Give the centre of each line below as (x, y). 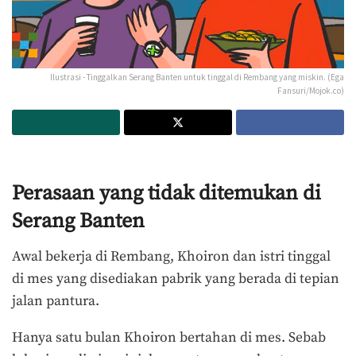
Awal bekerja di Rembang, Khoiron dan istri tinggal (171, 257)
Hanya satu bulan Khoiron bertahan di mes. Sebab (169, 337)
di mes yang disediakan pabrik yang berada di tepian (176, 279)
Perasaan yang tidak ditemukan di (166, 194)
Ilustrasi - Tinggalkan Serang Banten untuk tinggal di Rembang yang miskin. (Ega (197, 77)
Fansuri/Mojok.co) (311, 90)
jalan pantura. (56, 302)
